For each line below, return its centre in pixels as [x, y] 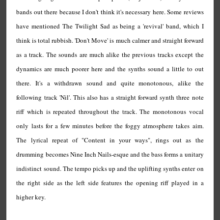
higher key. [32, 197]
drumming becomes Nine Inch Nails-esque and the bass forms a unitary [110, 154]
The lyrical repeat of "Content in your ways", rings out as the [110, 140]
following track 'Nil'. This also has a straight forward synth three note [110, 97]
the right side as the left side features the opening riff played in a [110, 183]
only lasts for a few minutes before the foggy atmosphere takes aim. [110, 126]
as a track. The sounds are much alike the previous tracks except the [110, 55]
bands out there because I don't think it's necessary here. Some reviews [110, 12]
